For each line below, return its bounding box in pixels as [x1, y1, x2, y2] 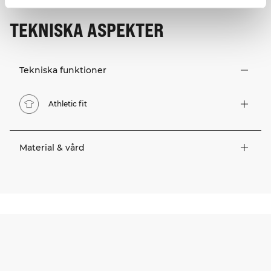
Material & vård [19, 142, 85, 154]
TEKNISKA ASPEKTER [10, 18, 164, 41]
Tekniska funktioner [19, 65, 106, 76]
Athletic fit [48, 99, 87, 109]
